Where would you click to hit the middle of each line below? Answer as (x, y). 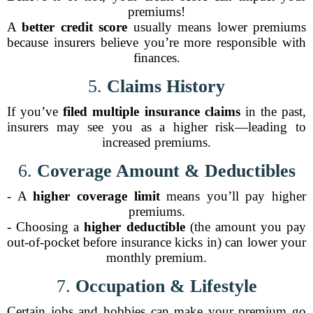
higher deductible (134, 227)
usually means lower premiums (217, 27)
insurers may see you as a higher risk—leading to (156, 127)
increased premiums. (156, 142)
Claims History (166, 86)
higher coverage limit (96, 196)
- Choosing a (46, 227)
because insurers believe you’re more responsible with (156, 42)
